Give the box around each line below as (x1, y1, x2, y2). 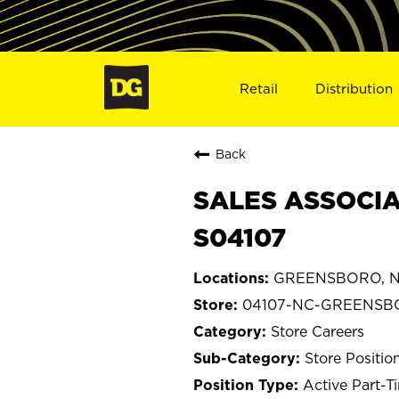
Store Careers (271, 322, 364, 339)
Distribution (315, 80, 394, 96)
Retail (239, 80, 278, 96)
